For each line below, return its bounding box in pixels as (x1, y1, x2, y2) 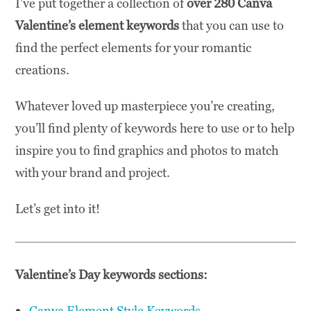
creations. (15, 61, 70, 78)
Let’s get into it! (15, 200, 101, 217)
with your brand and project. (15, 164, 171, 180)
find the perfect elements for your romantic (15, 39, 252, 56)
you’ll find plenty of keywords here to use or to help (15, 119, 295, 136)
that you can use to (179, 17, 285, 33)
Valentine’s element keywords (15, 17, 180, 33)
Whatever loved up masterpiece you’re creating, (15, 97, 276, 114)
